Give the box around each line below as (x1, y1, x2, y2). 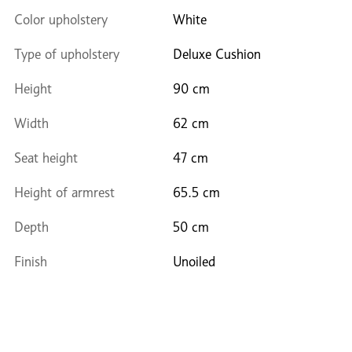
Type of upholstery (14, 46, 119, 62)
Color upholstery (14, 12, 108, 27)
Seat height (14, 150, 78, 166)
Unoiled (173, 254, 215, 269)
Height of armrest (14, 185, 115, 200)
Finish (14, 254, 47, 269)
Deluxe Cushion (173, 46, 261, 62)
